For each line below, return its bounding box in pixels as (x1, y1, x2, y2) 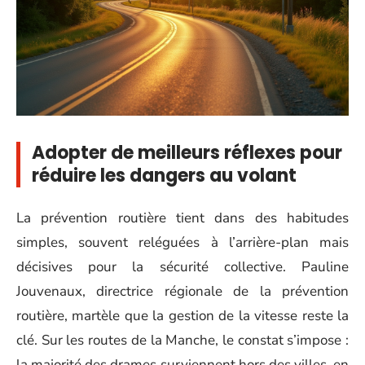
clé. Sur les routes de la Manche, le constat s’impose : (16, 330, 349, 350)
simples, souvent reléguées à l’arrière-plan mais (16, 232, 349, 252)
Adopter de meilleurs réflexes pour (32, 140, 342, 165)
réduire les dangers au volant (32, 163, 297, 188)
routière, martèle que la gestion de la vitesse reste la (16, 306, 349, 325)
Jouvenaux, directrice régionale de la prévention (16, 281, 349, 301)
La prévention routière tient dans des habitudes (16, 208, 349, 227)
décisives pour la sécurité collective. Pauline (16, 257, 349, 276)
